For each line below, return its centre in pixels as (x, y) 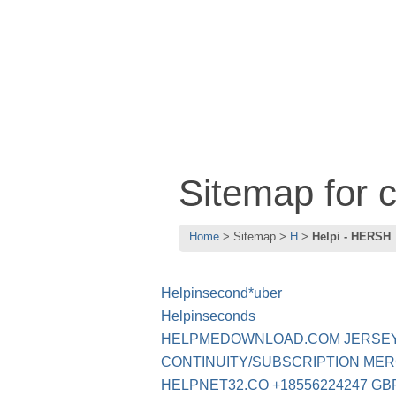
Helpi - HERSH (351, 237)
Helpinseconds (208, 316)
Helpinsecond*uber (221, 293)
